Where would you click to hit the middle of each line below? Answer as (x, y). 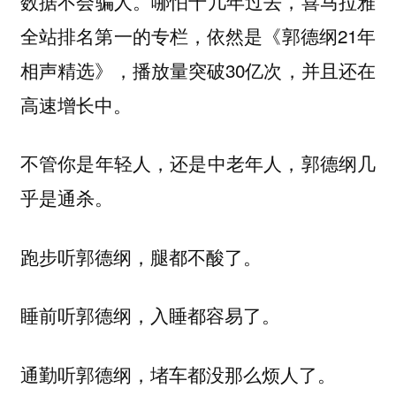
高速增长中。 (76, 104)
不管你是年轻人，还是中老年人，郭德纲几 (198, 163)
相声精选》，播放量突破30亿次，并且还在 (198, 69)
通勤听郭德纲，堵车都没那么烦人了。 (178, 373)
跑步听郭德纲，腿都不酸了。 (141, 256)
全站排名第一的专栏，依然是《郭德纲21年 (198, 35)
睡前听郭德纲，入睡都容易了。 (150, 315)
